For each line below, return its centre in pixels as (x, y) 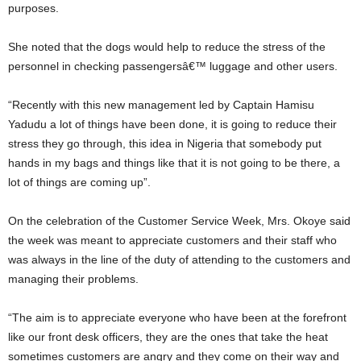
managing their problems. (73, 279)
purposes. (33, 8)
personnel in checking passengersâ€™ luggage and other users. (173, 66)
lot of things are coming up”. (79, 182)
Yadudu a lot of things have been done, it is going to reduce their (172, 124)
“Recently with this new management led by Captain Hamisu (14, 105)
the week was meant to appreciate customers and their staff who (172, 240)
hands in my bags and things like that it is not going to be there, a (174, 163)
